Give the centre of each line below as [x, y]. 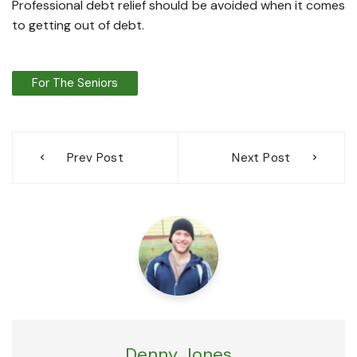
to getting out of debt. [78, 25]
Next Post [261, 157]
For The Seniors [75, 82]
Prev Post [95, 157]
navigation [64, 170]
